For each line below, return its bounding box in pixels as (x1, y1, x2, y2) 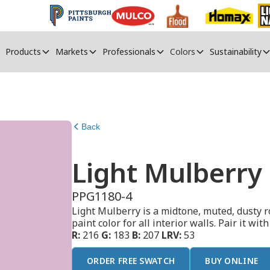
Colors (169, 46, 195, 57)
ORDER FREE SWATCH (87, 255, 175, 266)
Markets (55, 46, 88, 57)
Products (5, 46, 41, 57)
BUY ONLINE (205, 255, 259, 266)
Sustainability (209, 46, 262, 57)
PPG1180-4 (72, 188, 133, 204)
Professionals (102, 46, 155, 57)
